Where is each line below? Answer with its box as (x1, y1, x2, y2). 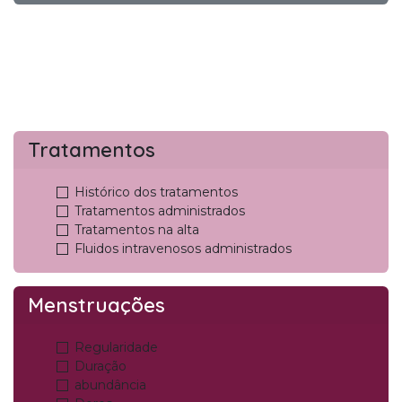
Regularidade (74, 338, 158, 355)
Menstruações (28, 292, 165, 317)
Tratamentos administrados (74, 202, 245, 219)
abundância (74, 376, 146, 393)
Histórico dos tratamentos (74, 183, 238, 200)
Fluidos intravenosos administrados (74, 240, 292, 257)
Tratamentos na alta (74, 221, 199, 238)
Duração (74, 357, 127, 374)
